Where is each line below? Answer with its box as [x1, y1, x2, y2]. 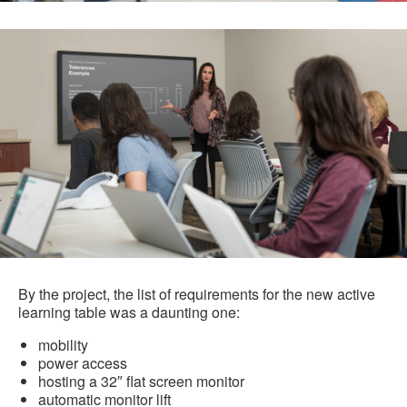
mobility [38, 334, 88, 356]
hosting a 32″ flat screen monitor [38, 371, 244, 392]
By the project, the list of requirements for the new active [18, 283, 375, 305]
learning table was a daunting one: [18, 302, 240, 323]
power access [38, 352, 127, 374]
